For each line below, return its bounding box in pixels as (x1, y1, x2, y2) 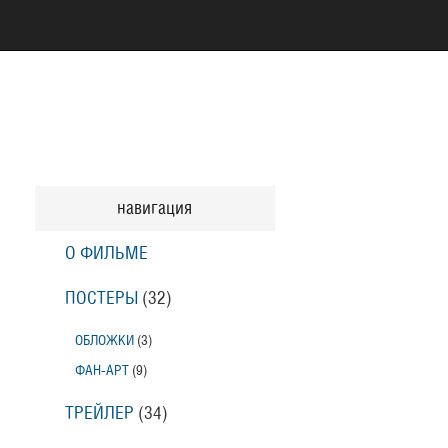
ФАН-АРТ (74, 364, 129, 377)
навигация (117, 200, 192, 217)
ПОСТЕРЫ (64, 290, 138, 307)
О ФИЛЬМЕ (64, 245, 148, 262)
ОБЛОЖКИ (74, 334, 134, 347)
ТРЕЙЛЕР (64, 405, 134, 422)
